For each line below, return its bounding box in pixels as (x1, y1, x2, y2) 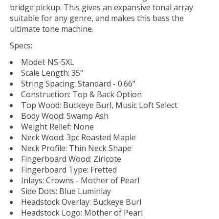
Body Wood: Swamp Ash (21, 110, 109, 121)
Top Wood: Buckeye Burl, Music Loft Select (21, 99, 177, 110)
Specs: (10, 40, 32, 51)
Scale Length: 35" (21, 67, 83, 78)
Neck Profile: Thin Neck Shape (21, 142, 131, 153)
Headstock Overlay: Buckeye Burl (21, 196, 141, 207)
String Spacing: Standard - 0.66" (21, 78, 135, 89)
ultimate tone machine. (10, 23, 93, 34)
